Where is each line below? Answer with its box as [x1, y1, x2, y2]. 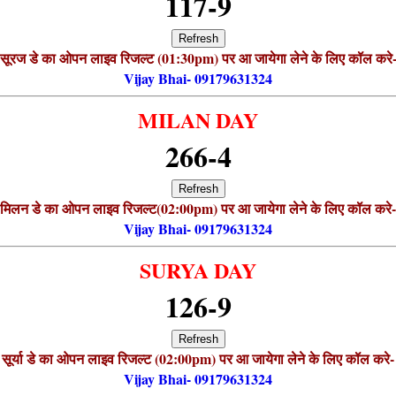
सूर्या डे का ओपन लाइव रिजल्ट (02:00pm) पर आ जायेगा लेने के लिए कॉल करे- [2, 347, 394, 369]
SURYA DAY [140, 254, 256, 286]
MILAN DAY [138, 103, 258, 135]
